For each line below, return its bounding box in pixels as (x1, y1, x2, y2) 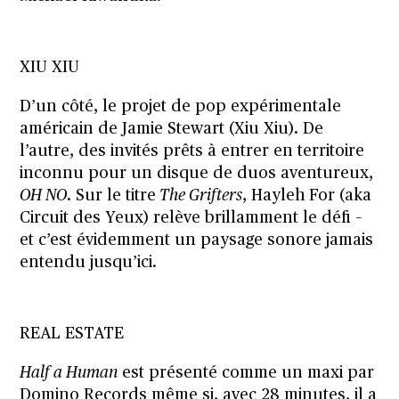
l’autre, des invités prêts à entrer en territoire (20, 142, 365, 159)
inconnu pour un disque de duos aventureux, (20, 165, 374, 182)
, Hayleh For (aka (242, 187, 372, 204)
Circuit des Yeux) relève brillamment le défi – (20, 209, 362, 226)
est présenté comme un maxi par (118, 364, 375, 381)
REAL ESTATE (20, 325, 125, 342)
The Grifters (156, 187, 243, 204)
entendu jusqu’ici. (20, 254, 158, 271)
